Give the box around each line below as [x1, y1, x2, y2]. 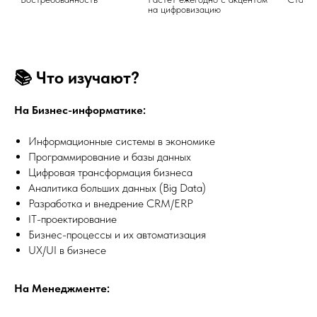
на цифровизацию [221, 3, 238, 15]
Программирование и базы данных [28, 149, 191, 163]
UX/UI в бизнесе [28, 243, 106, 257]
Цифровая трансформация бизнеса [28, 165, 192, 179]
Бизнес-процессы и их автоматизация [28, 227, 206, 241]
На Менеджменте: [14, 281, 110, 295]
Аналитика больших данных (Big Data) [28, 180, 206, 195]
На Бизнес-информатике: [14, 103, 146, 117]
